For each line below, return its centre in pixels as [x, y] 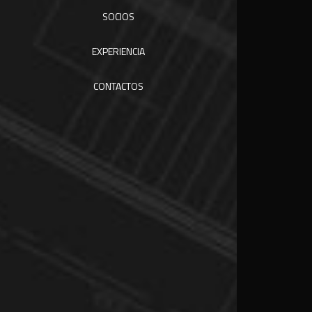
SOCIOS [118, 16]
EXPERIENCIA [118, 51]
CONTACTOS [118, 86]
